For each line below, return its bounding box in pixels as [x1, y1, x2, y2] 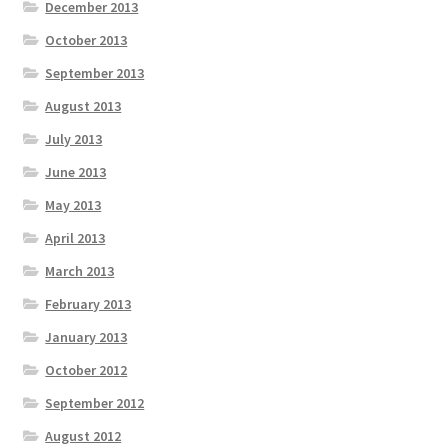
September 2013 [45, 64, 145, 83]
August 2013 [45, 97, 122, 116]
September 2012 [45, 394, 145, 413]
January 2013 [45, 328, 128, 347]
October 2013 [45, 31, 128, 50]
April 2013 [45, 229, 106, 248]
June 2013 [45, 163, 107, 182]
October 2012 [45, 361, 128, 380]
